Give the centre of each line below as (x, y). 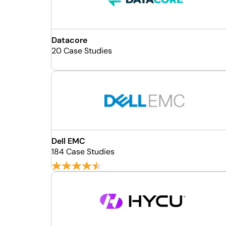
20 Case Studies (81, 51)
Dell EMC (68, 141)
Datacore (69, 40)
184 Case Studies (83, 152)
